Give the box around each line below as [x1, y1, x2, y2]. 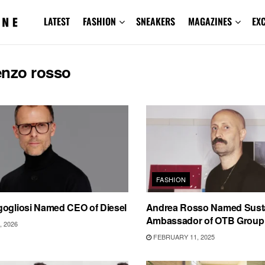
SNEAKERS [135, 14, 175, 28]
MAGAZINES [188, 14, 232, 28]
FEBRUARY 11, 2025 [151, 232, 215, 242]
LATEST [43, 14, 70, 28]
